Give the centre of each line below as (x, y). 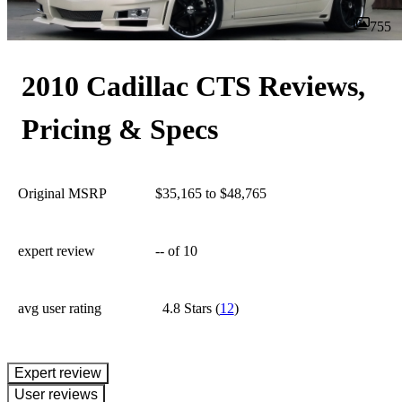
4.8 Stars (187, 308)
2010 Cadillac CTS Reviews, (193, 86)
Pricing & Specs (120, 129)
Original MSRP (62, 193)
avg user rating (60, 308)
